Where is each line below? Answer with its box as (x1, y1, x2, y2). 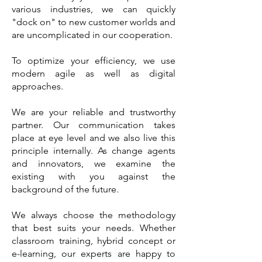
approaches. (12, 81, 63, 92)
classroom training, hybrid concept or (12, 235, 175, 246)
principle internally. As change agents (12, 145, 175, 156)
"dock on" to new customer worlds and (12, 16, 175, 27)
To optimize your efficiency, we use (12, 55, 175, 66)
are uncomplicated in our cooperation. (12, 29, 173, 40)
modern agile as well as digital (12, 68, 175, 79)
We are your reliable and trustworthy (12, 106, 175, 118)
